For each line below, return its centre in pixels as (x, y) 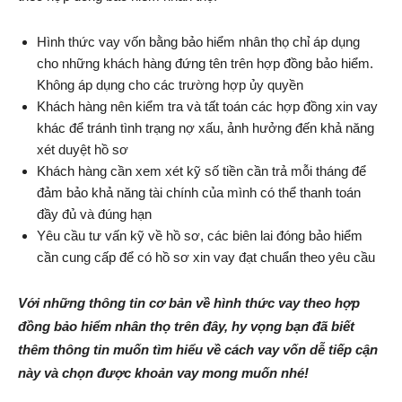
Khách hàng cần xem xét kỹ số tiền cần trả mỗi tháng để (201, 171)
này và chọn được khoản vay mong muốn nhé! (163, 373)
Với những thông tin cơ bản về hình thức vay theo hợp (189, 303)
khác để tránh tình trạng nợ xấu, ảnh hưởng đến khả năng (205, 128)
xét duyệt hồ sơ (83, 150)
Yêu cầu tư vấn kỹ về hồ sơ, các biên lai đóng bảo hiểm (200, 236)
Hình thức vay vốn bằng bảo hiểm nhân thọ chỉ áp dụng (198, 42)
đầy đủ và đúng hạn (94, 214)
